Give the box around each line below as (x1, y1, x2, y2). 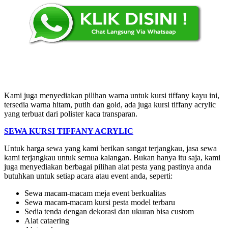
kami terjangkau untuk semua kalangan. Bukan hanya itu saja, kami (4, 153, 220, 162)
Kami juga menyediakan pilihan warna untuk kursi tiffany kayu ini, (4, 91, 219, 100)
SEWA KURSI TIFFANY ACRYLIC (4, 126, 133, 135)
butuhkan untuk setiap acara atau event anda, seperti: (4, 171, 173, 180)
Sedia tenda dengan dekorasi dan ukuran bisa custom (24, 207, 194, 216)
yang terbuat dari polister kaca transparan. (4, 109, 137, 118)
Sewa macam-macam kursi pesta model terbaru (24, 197, 175, 207)
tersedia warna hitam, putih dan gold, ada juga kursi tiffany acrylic (4, 100, 216, 109)
